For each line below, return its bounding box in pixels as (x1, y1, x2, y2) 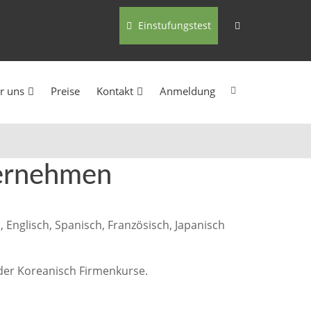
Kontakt (96, 84, 133, 98)
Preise (51, 84, 80, 98)
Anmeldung (160, 84, 215, 98)
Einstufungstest (135, 19, 211, 32)
